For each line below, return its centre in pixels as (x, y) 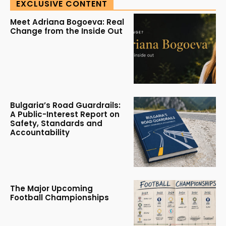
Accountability (40, 132)
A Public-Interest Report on (65, 114)
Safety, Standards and (56, 123)
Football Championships (60, 197)
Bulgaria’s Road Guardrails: (65, 105)
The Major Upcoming (51, 188)
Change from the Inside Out (66, 31)
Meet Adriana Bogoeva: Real (67, 22)
